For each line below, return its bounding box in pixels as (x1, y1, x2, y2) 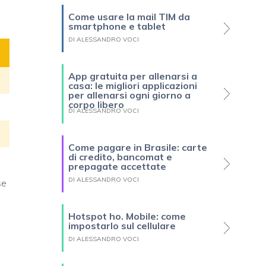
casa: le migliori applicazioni (68, 80, 197, 92)
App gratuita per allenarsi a (68, 70, 197, 83)
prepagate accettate (68, 160, 166, 173)
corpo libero (68, 99, 124, 111)
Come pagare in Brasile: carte (68, 141, 207, 154)
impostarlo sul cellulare (68, 220, 176, 232)
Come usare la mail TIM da (68, 11, 190, 23)
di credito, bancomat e (68, 151, 172, 163)
